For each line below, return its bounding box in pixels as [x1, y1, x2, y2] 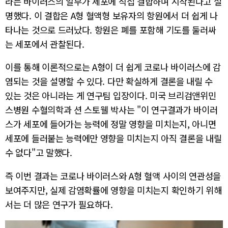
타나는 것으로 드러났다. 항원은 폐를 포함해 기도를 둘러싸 [5, 23, 216, 36]
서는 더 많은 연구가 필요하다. [5, 197, 113, 211]
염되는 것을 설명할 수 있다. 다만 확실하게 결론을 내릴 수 [5, 75, 213, 88]
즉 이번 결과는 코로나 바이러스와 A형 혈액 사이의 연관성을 [5, 169, 221, 182]
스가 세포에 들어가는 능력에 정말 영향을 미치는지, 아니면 [5, 118, 216, 131]
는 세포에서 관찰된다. [5, 37, 84, 50]
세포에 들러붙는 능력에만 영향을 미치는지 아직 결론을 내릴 [5, 132, 222, 145]
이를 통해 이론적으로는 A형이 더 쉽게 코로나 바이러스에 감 [5, 61, 221, 74]
